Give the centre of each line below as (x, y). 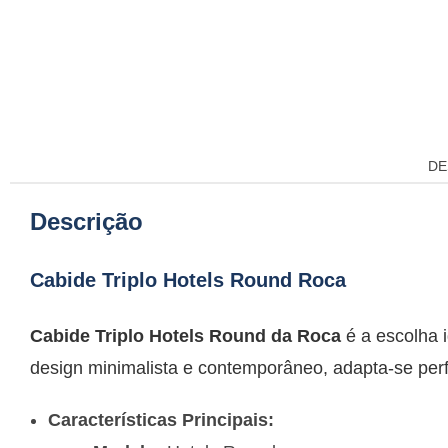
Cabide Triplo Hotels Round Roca (188, 280)
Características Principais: (161, 420)
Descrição (86, 222)
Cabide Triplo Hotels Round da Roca (185, 336)
